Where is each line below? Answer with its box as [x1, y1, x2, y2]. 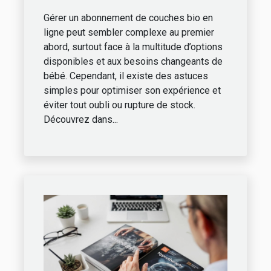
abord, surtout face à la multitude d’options [44, 41, 223, 53]
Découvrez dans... [44, 114, 118, 126]
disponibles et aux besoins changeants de [44, 56, 223, 68]
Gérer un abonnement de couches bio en [44, 12, 213, 24]
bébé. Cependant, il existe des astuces [44, 70, 208, 82]
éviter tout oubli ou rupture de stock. [44, 99, 195, 111]
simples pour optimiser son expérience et [44, 85, 221, 97]
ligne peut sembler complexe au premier [44, 27, 214, 39]
